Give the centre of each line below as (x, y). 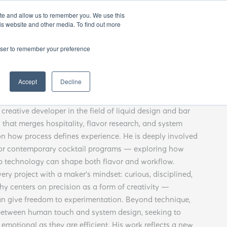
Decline (71, 81)
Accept (28, 81)
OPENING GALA (124, 14)
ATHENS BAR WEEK (52, 14)
